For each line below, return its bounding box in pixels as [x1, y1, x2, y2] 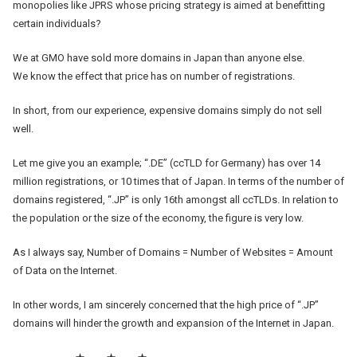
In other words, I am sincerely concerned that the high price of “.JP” [13, 298, 319, 311]
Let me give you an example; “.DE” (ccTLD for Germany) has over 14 [13, 156, 320, 169]
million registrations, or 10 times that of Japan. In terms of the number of [13, 175, 344, 187]
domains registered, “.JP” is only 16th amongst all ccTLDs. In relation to [13, 193, 339, 206]
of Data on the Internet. [13, 264, 117, 277]
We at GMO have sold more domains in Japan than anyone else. [13, 51, 304, 64]
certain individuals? [13, 17, 101, 29]
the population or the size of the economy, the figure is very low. [13, 211, 304, 224]
